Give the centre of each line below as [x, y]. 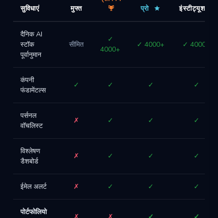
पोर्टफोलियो [34, 212]
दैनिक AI [31, 34]
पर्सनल [28, 116]
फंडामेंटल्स [33, 90]
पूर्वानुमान [31, 55]
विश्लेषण [30, 151]
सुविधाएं [30, 9]
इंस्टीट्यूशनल [196, 9]
